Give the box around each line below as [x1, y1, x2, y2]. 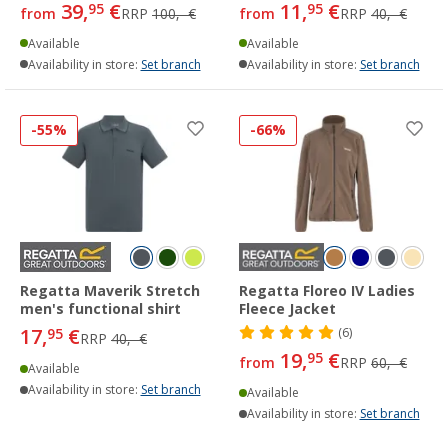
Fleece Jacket [239, 301, 336, 318]
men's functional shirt [20, 301, 181, 318]
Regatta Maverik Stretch [20, 283, 200, 300]
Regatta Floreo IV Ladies [239, 283, 415, 300]
